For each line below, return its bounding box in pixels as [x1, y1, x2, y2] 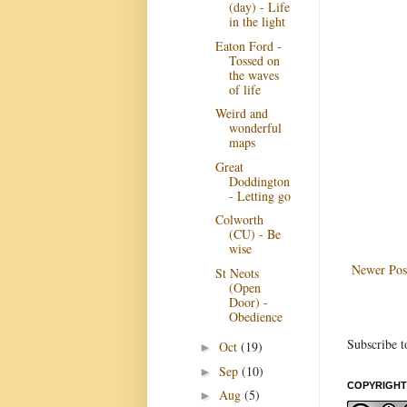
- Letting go [228, 186, 291, 204]
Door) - [228, 293, 268, 311]
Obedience [228, 307, 283, 325]
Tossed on [228, 51, 280, 69]
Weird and [214, 104, 268, 122]
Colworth [214, 211, 263, 228]
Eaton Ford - [214, 36, 282, 55]
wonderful [228, 119, 282, 136]
